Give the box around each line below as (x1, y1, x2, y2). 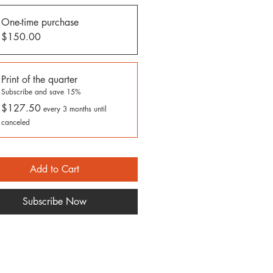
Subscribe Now (22, 195, 87, 208)
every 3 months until (43, 104, 107, 115)
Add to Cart (29, 163, 79, 176)
